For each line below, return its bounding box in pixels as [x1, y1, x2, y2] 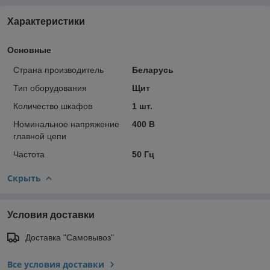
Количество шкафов [13, 101, 92, 111]
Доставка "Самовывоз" [25, 232, 114, 242]
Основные [7, 45, 51, 55]
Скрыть [7, 172, 41, 184]
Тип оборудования [13, 83, 87, 93]
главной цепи [13, 131, 66, 141]
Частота [13, 149, 45, 159]
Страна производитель [13, 64, 104, 75]
